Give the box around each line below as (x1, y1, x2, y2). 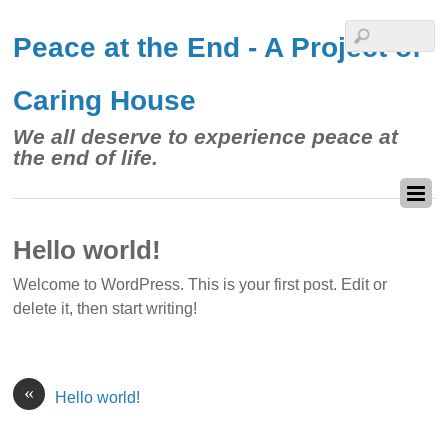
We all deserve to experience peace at (13, 125, 399, 148)
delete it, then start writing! (13, 300, 198, 318)
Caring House (13, 85, 197, 116)
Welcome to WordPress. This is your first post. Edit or (13, 276, 388, 294)
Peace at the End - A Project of (13, 32, 422, 63)
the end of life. (13, 146, 159, 169)
